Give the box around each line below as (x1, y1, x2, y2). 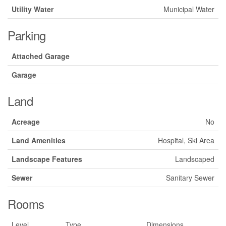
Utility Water (12, 4, 53, 14)
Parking (8, 26, 46, 44)
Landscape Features (12, 153, 82, 164)
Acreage (12, 116, 40, 127)
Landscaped (175, 153, 214, 164)
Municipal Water (163, 4, 214, 14)
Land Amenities (12, 135, 66, 145)
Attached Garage (12, 50, 70, 61)
